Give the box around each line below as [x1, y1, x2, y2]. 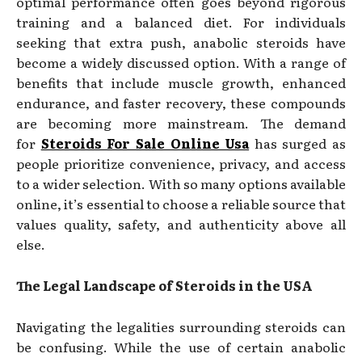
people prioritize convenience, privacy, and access [16, 153, 346, 173]
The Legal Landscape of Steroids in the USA [16, 275, 313, 295]
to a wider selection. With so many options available [16, 173, 346, 193]
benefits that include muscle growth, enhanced [16, 72, 346, 92]
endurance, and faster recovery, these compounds [16, 92, 346, 112]
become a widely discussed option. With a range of [16, 52, 346, 72]
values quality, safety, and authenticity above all [16, 213, 346, 234]
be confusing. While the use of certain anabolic [16, 336, 346, 356]
